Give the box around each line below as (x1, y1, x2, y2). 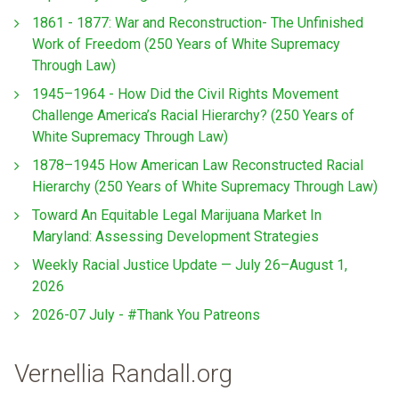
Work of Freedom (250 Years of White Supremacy (32, 35, 340, 53)
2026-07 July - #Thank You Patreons (32, 305, 260, 323)
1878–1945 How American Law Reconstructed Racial (32, 156, 363, 174)
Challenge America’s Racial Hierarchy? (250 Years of (32, 106, 354, 124)
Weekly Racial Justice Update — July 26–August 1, (32, 256, 347, 273)
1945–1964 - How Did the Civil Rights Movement (32, 85, 338, 102)
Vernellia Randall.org (14, 358, 232, 388)
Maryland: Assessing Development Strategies (32, 227, 319, 245)
